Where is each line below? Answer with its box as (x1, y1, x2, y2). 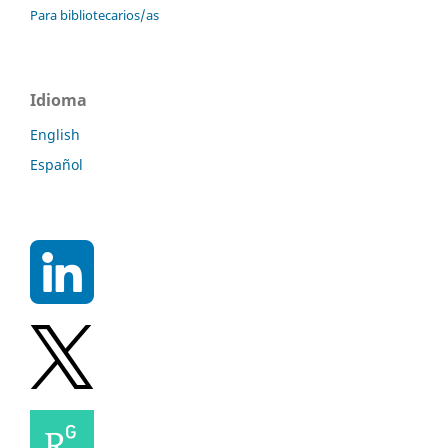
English (30, 125, 80, 145)
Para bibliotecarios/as (30, 6, 159, 25)
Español (30, 155, 83, 174)
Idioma (30, 89, 87, 112)
